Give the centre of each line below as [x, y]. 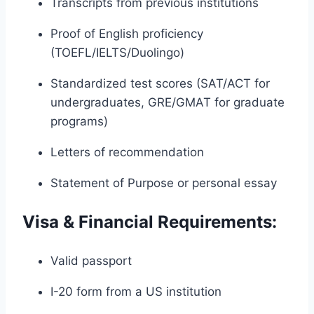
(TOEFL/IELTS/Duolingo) [117, 53]
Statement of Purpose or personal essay [164, 183]
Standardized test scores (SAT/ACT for [160, 84]
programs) [79, 122]
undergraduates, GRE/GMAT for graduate [168, 103]
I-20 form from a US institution [136, 292]
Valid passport [91, 261]
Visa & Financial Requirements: [150, 222]
